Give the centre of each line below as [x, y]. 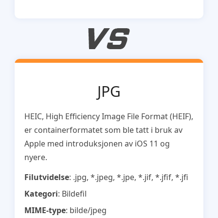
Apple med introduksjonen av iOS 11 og [97, 143]
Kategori [41, 193]
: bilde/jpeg [86, 210]
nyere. [36, 157]
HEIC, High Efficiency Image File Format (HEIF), [109, 116]
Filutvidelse [46, 177]
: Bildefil [72, 193]
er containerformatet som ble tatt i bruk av [103, 130]
